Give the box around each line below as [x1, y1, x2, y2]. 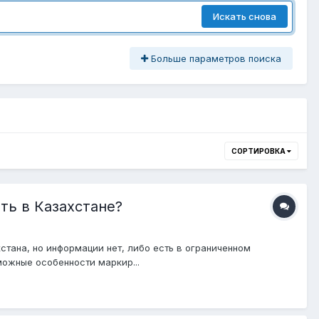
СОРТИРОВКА [231, 146, 287, 155]
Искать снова [213, 11, 276, 23]
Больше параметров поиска [148, 52, 281, 64]
